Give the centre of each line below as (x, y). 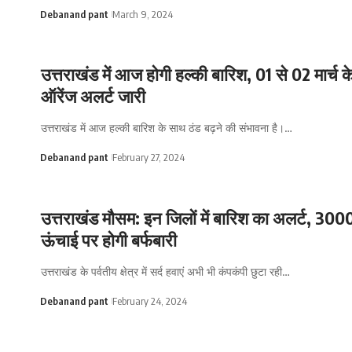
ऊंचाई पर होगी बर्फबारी (109, 240)
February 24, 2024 (149, 301)
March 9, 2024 (142, 14)
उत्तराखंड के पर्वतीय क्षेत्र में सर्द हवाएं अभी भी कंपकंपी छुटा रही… (165, 272)
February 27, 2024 (148, 158)
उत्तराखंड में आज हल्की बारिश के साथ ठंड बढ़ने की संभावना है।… (167, 128)
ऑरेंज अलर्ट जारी (93, 96)
